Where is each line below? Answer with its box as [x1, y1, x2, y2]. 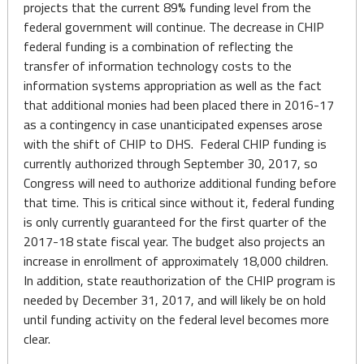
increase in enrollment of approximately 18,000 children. [23, 251, 328, 271]
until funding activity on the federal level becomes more [23, 310, 329, 329]
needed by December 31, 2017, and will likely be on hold [23, 290, 326, 310]
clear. [23, 329, 50, 349]
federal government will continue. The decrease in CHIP [23, 17, 324, 37]
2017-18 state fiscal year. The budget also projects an [23, 232, 325, 251]
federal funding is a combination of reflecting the [23, 37, 293, 56]
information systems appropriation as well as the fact [23, 76, 322, 95]
